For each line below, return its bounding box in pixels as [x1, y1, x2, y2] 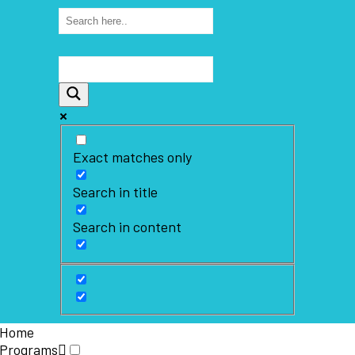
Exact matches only [72, 148, 192, 166]
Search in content [72, 218, 181, 236]
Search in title [72, 183, 158, 201]
